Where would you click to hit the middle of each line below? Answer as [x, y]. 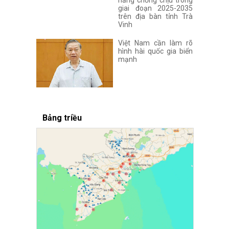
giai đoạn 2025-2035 [155, 8]
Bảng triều [62, 118]
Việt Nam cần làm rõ [155, 43]
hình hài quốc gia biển [155, 51]
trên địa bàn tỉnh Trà [155, 16]
